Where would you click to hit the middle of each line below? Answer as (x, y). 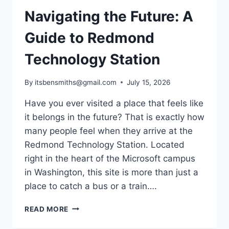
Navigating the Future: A (109, 16)
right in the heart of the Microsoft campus (110, 158)
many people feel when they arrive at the (109, 131)
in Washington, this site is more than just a (111, 172)
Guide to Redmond (89, 38)
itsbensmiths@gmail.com (76, 82)
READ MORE (47, 209)
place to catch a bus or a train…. (91, 186)
